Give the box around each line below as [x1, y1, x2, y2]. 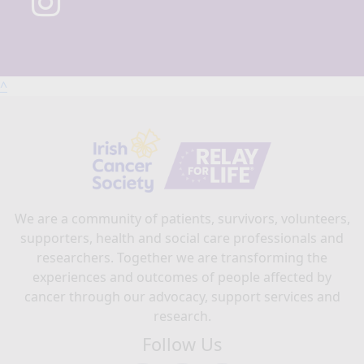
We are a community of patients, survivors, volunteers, [14, 210, 350, 228]
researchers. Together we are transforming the [37, 249, 327, 267]
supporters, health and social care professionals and [20, 229, 344, 248]
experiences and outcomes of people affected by [32, 268, 331, 287]
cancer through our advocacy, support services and [24, 288, 340, 306]
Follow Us [142, 332, 222, 357]
